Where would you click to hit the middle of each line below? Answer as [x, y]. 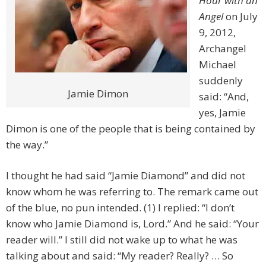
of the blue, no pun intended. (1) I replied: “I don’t [120, 208]
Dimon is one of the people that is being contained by [131, 129]
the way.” [27, 145]
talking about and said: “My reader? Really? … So [120, 256]
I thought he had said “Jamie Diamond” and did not [126, 176]
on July [240, 17]
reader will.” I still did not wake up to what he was [122, 240]
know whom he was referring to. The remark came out [132, 192]
